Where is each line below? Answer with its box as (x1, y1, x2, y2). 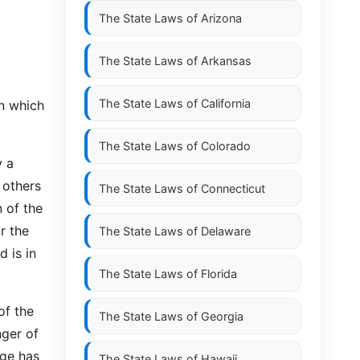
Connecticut (201, 182, 265, 195)
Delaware (201, 224, 251, 238)
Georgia (201, 309, 243, 323)
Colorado (201, 139, 251, 153)
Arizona (201, 11, 242, 25)
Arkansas (201, 54, 252, 67)
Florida (201, 267, 237, 280)
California (201, 96, 251, 110)
